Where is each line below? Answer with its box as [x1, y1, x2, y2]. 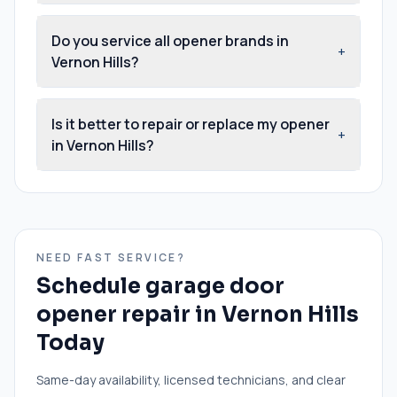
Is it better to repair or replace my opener [51, 113, 330, 134]
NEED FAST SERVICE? [36, 249, 186, 265]
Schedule [36, 272, 145, 300]
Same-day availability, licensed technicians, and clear [36, 370, 346, 388]
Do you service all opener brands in [51, 30, 289, 51]
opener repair [36, 300, 191, 328]
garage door [145, 272, 284, 300]
